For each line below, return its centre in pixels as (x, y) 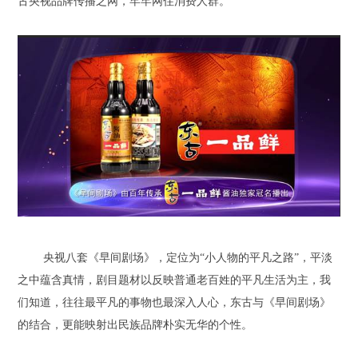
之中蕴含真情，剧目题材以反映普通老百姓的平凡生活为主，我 (175, 280)
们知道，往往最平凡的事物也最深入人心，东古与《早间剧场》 (175, 303)
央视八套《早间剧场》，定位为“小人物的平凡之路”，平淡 (188, 258)
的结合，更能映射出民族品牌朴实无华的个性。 (135, 325)
